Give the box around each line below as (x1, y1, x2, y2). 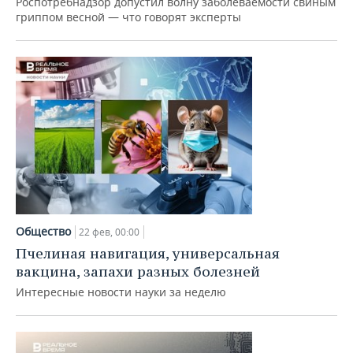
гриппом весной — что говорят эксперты (16, 9, 241, 24)
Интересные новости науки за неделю (16, 284, 226, 299)
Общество (16, 224, 71, 239)
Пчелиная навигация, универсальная (16, 244, 280, 262)
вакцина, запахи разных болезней (16, 262, 260, 281)
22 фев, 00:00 (79, 225, 139, 239)
